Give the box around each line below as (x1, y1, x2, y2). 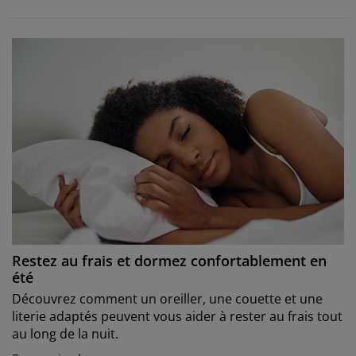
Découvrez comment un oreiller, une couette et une (12, 290, 323, 308)
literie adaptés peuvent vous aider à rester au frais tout (12, 308, 342, 326)
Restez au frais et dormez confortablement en (12, 251, 327, 271)
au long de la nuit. (12, 325, 118, 343)
